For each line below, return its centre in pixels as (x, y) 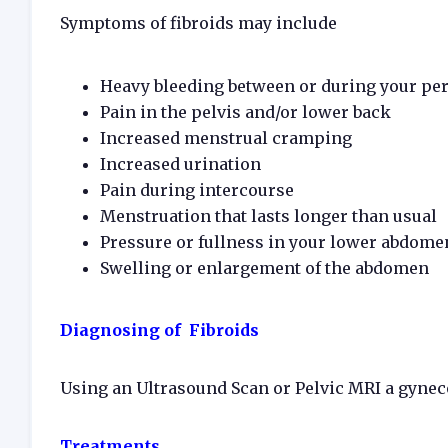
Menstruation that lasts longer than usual (268, 216)
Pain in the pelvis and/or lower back (245, 112)
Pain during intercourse (197, 190)
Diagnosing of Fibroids (159, 330)
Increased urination (180, 164)
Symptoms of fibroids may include (198, 23)
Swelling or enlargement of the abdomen (264, 268)
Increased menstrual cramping (226, 138)
